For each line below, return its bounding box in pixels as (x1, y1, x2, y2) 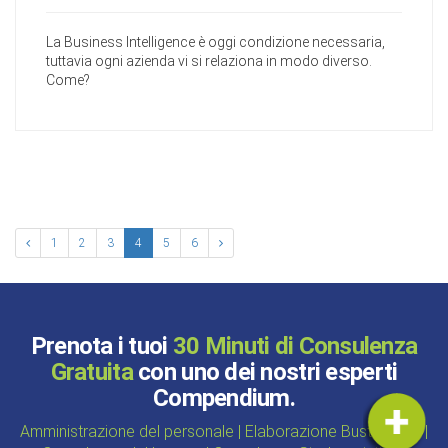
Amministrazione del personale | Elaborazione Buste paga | (20, 421, 428, 441)
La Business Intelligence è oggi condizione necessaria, (46, 33, 385, 50)
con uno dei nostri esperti (132, 357, 398, 386)
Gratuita (50, 357, 133, 386)
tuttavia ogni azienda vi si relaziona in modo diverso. (46, 52, 372, 69)
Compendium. (152, 383, 296, 412)
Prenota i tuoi (30, 331, 173, 360)
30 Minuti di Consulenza (172, 331, 418, 360)
